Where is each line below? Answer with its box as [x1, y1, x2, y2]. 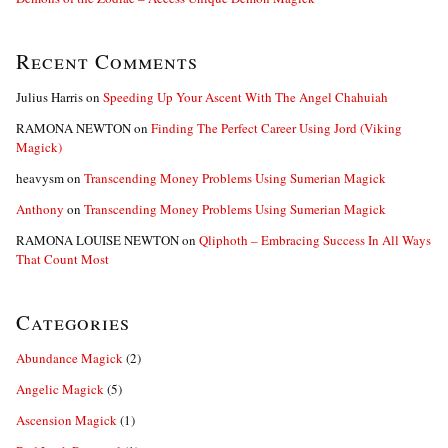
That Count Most [16, 250, 109, 268]
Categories [16, 308, 130, 336]
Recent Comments [16, 47, 198, 75]
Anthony [16, 200, 64, 218]
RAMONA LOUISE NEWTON [16, 231, 179, 249]
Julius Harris [16, 88, 83, 106]
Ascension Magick [16, 411, 117, 429]
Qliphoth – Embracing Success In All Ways [199, 231, 431, 249]
